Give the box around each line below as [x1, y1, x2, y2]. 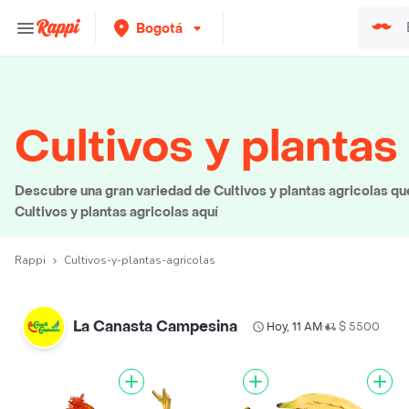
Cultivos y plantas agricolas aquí [15, 204, 218, 221]
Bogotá [136, 19, 183, 37]
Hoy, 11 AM [267, 320, 322, 334]
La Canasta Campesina [73, 317, 237, 336]
